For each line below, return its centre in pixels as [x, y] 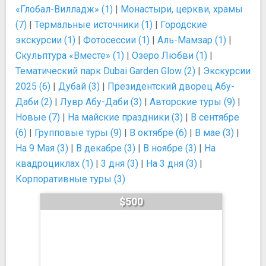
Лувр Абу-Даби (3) [101, 102]
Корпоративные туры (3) [70, 179]
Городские [184, 25]
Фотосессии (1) [116, 40]
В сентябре [215, 117]
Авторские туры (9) [192, 102]
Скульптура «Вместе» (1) [70, 56]
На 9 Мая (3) [42, 148]
